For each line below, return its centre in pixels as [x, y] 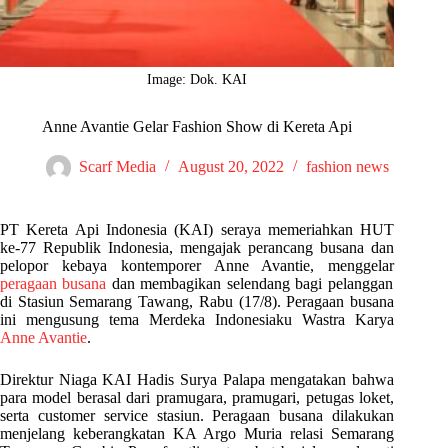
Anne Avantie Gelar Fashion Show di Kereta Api [197, 127]
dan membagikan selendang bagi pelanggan [249, 284]
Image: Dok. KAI [197, 80]
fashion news [347, 167]
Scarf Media [117, 167]
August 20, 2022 [230, 167]
